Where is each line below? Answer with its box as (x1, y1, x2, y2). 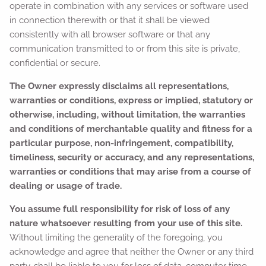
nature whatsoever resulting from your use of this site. (9, 217, 243, 229)
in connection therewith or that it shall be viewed (9, 14, 210, 26)
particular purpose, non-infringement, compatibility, (9, 137, 234, 148)
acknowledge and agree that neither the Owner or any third (9, 246, 254, 257)
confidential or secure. (9, 57, 101, 68)
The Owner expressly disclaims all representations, (9, 80, 229, 91)
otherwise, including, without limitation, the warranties (9, 109, 246, 120)
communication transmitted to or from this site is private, (9, 43, 240, 54)
